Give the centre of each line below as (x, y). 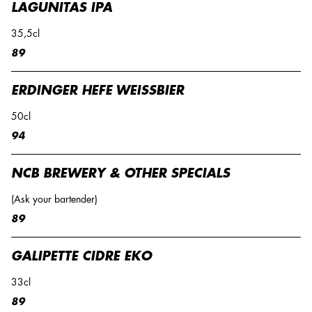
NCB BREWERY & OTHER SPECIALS (120, 173)
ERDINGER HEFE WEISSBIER (97, 91)
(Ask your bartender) (54, 199)
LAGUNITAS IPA (62, 8)
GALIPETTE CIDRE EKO (81, 256)
